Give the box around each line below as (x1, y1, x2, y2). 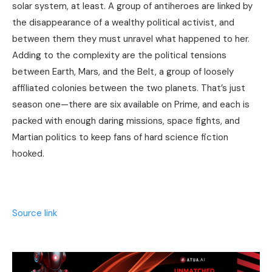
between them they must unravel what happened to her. (12, 33, 250, 46)
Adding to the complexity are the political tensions (12, 49, 226, 62)
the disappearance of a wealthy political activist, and (12, 16, 234, 29)
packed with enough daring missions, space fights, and (12, 115, 240, 127)
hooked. (12, 148, 44, 160)
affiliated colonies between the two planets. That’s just (12, 82, 245, 95)
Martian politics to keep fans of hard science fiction (12, 131, 228, 144)
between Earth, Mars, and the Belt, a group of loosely (12, 66, 234, 78)
